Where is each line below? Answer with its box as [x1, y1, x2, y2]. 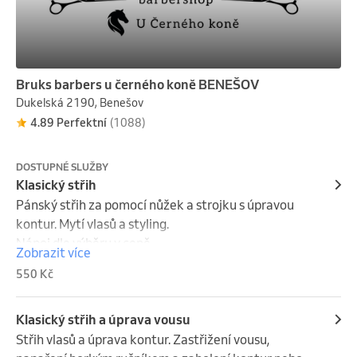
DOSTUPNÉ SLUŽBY [16, 161, 108, 174]
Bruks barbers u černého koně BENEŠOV [16, 76, 259, 93]
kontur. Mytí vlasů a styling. [16, 216, 169, 233]
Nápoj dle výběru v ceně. [16, 235, 153, 252]
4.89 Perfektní [30, 116, 107, 131]
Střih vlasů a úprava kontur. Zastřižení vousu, [16, 331, 269, 348]
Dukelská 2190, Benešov [16, 96, 143, 111]
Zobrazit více [16, 245, 91, 261]
